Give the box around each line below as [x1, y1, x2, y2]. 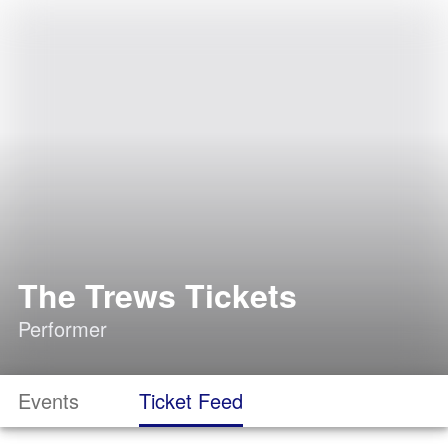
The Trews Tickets [18, 272, 297, 318]
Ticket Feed [139, 386, 243, 415]
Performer [18, 314, 107, 343]
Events [18, 386, 79, 415]
